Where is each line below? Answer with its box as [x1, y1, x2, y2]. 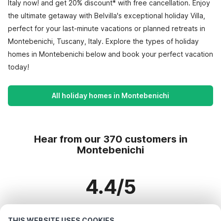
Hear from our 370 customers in [34, 133, 187, 145]
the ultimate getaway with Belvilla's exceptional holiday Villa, [8, 11, 205, 20]
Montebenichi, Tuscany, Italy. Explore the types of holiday [8, 37, 199, 45]
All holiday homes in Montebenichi [52, 91, 169, 100]
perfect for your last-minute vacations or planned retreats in [8, 24, 205, 33]
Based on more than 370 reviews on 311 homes [31, 208, 190, 216]
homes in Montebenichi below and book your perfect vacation [8, 50, 213, 58]
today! [8, 63, 29, 71]
